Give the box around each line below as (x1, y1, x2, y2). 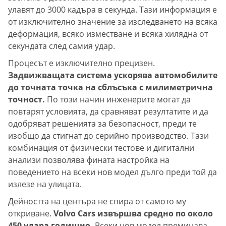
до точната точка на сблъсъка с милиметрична (8, 82, 213, 93)
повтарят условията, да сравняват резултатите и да (8, 106, 208, 118)
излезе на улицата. (8, 179, 82, 190)
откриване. (8, 208, 53, 219)
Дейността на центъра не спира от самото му (8, 196, 186, 207)
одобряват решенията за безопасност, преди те (8, 118, 197, 130)
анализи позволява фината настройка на (8, 154, 169, 166)
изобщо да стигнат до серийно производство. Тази (8, 130, 209, 142)
